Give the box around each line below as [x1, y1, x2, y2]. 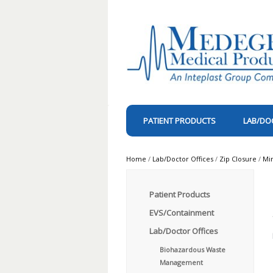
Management [160, 258, 203, 267]
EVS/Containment [149, 207, 214, 218]
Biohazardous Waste [160, 245, 225, 254]
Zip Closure [219, 154, 257, 163]
